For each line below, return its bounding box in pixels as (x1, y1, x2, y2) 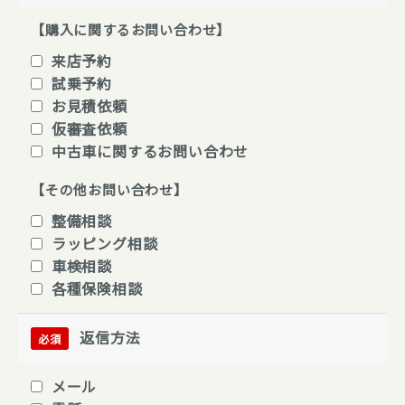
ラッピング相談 (51, 231, 158, 254)
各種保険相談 (51, 277, 143, 299)
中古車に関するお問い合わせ (51, 139, 250, 162)
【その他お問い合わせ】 (31, 179, 188, 199)
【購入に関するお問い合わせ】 (31, 19, 231, 39)
